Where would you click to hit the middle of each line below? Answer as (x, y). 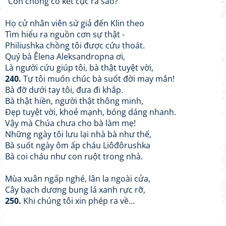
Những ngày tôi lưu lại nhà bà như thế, (78, 134)
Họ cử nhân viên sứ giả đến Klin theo (75, 23)
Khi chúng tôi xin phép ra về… (78, 201)
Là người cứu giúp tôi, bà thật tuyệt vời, (79, 68)
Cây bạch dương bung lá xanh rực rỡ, (75, 190)
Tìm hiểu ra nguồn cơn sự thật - (65, 34)
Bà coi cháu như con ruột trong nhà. (74, 156)
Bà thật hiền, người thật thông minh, (74, 101)
